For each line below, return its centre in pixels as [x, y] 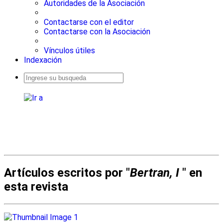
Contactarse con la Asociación [97, 32]
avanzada [34, 91]
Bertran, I [155, 173]
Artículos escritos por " [67, 173]
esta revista [36, 187]
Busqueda [35, 86]
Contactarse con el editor [89, 22]
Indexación [43, 60]
